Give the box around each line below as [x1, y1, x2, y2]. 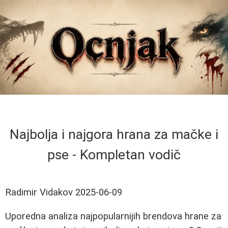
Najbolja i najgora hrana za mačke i [10, 126, 218, 143]
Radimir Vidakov [5, 187, 73, 198]
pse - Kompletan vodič [47, 147, 181, 163]
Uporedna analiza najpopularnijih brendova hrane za [5, 210, 221, 222]
